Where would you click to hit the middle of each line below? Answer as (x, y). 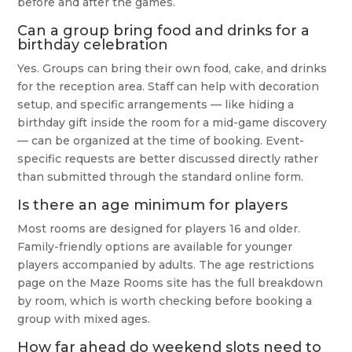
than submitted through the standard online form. (161, 177)
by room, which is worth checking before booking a (165, 301)
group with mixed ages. (84, 319)
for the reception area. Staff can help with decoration (169, 87)
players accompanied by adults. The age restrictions (166, 265)
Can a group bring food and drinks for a (164, 31)
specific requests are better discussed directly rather (168, 159)
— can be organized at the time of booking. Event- (161, 141)
